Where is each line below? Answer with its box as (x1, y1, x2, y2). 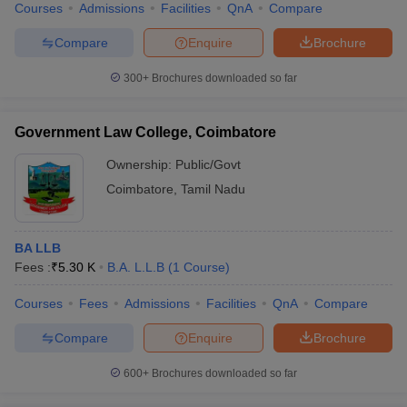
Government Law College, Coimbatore (15, 124, 276, 140)
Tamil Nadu (181, 182, 245, 196)
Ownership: (106, 157, 175, 172)
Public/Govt (175, 157, 241, 172)
